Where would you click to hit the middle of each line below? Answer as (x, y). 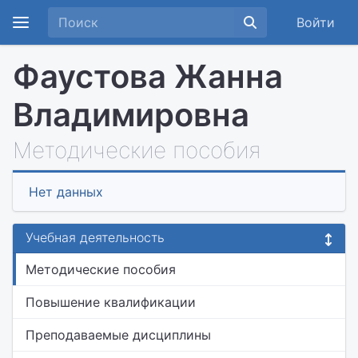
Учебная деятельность (95, 237)
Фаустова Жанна (148, 76)
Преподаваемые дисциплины (118, 335)
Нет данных (66, 192)
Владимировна (131, 115)
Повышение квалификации (111, 302)
